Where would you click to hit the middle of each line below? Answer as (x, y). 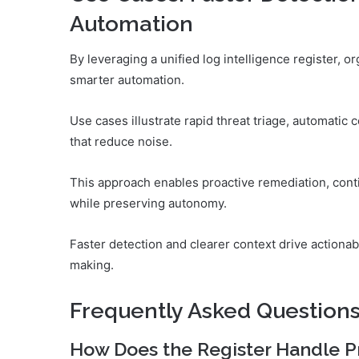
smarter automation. (127, 80)
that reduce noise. (121, 142)
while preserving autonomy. (148, 204)
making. (92, 265)
